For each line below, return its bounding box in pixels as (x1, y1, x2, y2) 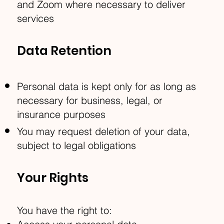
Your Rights (17, 169, 89, 187)
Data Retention (17, 42, 112, 60)
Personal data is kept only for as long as (17, 80, 196, 93)
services (17, 12, 54, 25)
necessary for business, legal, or (17, 94, 163, 107)
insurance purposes (17, 108, 106, 121)
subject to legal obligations (17, 139, 136, 152)
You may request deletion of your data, (17, 125, 190, 138)
